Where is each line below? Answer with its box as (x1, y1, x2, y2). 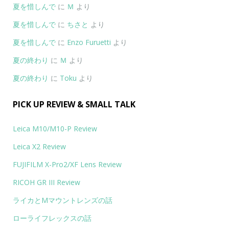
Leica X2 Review (13, 141, 66, 151)
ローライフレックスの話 (13, 213, 91, 223)
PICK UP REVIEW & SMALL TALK (13, 98, 135, 110)
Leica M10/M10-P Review (13, 123, 97, 133)
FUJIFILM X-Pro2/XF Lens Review (13, 159, 122, 169)
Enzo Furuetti (67, 37, 111, 47)
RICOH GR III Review (13, 177, 80, 187)
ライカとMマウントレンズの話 (13, 195, 112, 205)
